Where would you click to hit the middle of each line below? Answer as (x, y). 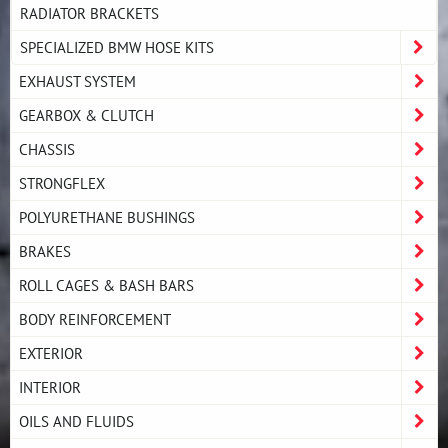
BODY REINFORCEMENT (95, 319)
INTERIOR (50, 387)
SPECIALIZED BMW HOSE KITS (117, 47)
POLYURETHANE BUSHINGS (107, 217)
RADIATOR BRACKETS (89, 13)
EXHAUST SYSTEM (77, 81)
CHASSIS (47, 149)
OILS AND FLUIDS (76, 421)
